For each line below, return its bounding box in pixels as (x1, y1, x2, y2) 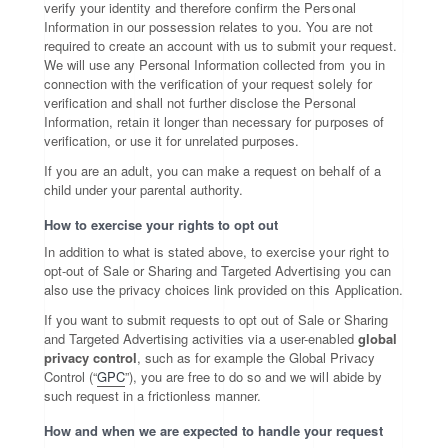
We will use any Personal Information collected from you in (44, 55, 385, 74)
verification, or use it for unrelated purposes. (44, 131, 300, 150)
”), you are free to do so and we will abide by (125, 367, 382, 386)
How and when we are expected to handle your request (44, 421, 383, 440)
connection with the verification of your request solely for (44, 74, 372, 93)
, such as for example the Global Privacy (137, 348, 375, 367)
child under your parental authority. (44, 180, 244, 199)
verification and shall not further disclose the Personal (44, 93, 356, 112)
